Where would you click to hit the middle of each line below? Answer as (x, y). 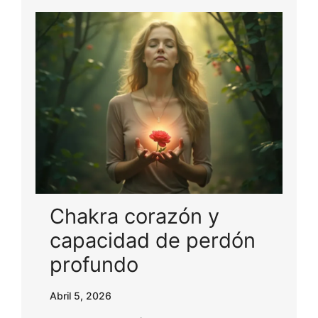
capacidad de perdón (153, 240)
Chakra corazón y (135, 216)
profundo (94, 264)
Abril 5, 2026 (81, 295)
